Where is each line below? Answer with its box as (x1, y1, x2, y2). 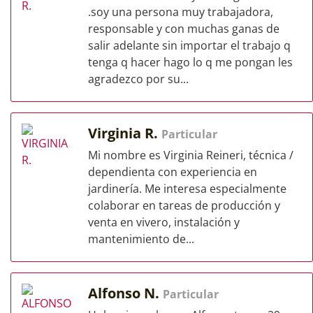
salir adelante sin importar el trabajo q (88, 38, 291, 53)
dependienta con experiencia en (88, 164, 257, 180)
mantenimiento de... (88, 231, 194, 247)
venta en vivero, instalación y (88, 214, 240, 230)
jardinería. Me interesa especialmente (88, 181, 286, 196)
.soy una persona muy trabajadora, (88, 4, 273, 20)
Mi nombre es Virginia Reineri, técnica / (88, 147, 293, 163)
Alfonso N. (88, 284, 163, 303)
